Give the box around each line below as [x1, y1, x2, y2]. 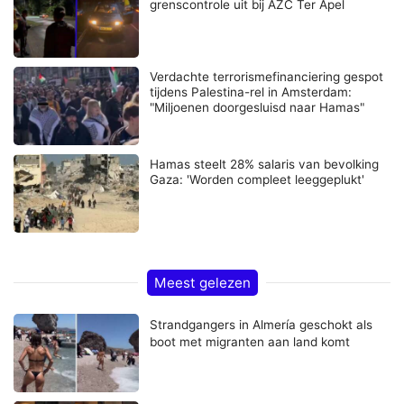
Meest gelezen [153, 274, 251, 292]
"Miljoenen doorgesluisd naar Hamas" [150, 100, 365, 115]
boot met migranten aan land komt [150, 335, 351, 350]
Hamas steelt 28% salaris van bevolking [150, 157, 380, 172]
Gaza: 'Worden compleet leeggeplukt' [150, 172, 365, 188]
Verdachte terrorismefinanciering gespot [150, 69, 384, 85]
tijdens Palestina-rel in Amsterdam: [150, 85, 353, 100]
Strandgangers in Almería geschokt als [150, 317, 373, 333]
